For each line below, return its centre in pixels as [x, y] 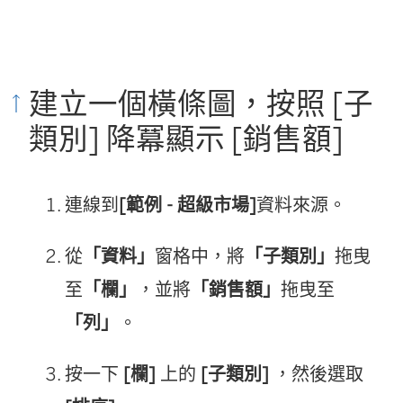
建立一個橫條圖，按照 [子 [201, 103]
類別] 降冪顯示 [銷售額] [186, 139]
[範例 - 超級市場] [188, 205]
